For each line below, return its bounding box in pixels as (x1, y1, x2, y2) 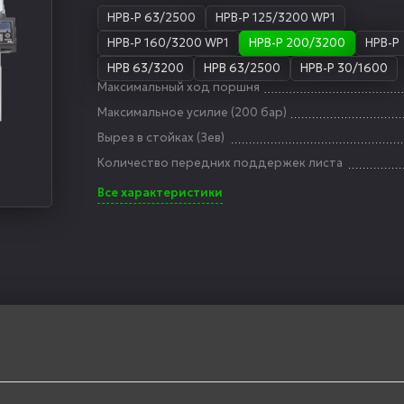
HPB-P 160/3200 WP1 (107, 35, 230, 50)
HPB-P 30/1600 (300, 60, 389, 76)
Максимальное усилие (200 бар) (97, 105, 288, 120)
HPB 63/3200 (107, 60, 185, 76)
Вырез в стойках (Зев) (97, 130, 225, 145)
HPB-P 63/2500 (107, 10, 197, 25)
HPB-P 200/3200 (249, 35, 346, 50)
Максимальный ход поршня (97, 79, 261, 95)
